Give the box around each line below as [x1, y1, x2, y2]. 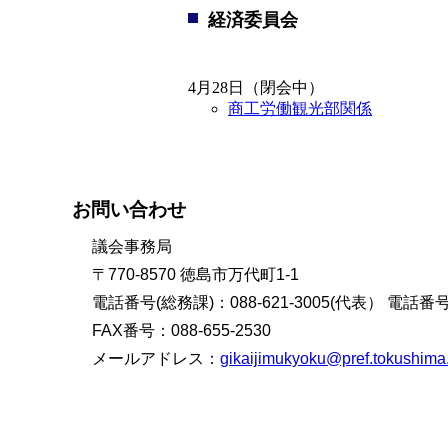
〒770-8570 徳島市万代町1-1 [92, 266, 299, 283]
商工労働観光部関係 [228, 100, 372, 117]
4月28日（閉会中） [188, 79, 324, 96]
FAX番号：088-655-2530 [92, 322, 271, 339]
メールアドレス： [92, 350, 220, 367]
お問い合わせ [72, 199, 186, 220]
